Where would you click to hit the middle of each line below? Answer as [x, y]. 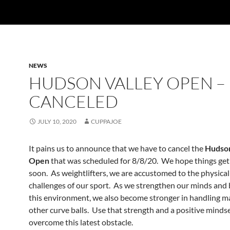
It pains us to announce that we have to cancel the [117, 148]
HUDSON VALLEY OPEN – [127, 83]
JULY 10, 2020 [57, 121]
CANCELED [73, 101]
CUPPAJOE [106, 121]
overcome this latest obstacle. [81, 222]
